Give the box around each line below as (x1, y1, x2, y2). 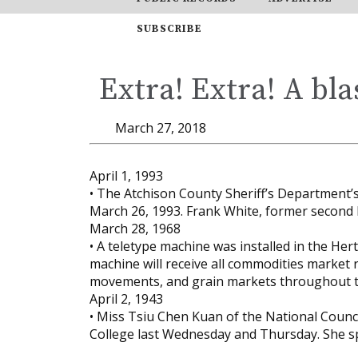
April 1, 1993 (89, 166, 163, 185)
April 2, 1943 (89, 289, 163, 308)
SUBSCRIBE (136, 22, 202, 35)
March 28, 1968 (89, 219, 181, 237)
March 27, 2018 (115, 118, 206, 137)
